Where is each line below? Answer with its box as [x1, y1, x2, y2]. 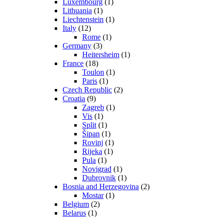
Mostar [82, 191, 104, 200]
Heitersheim [82, 50, 119, 59]
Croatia [63, 94, 85, 103]
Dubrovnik [82, 174, 116, 182]
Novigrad [82, 165, 111, 174]
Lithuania [63, 6, 92, 15]
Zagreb [82, 103, 104, 112]
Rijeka [82, 147, 102, 156]
